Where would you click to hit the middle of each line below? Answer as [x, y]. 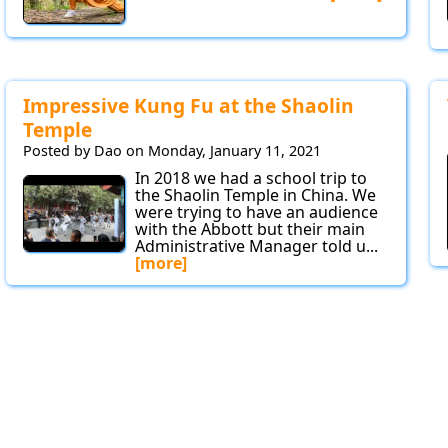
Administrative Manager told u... [256, 246]
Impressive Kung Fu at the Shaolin [188, 106]
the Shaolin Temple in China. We [255, 195]
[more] [161, 263]
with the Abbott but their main [250, 229]
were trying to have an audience [256, 212]
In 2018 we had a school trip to [251, 178]
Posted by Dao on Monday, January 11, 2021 [172, 151]
